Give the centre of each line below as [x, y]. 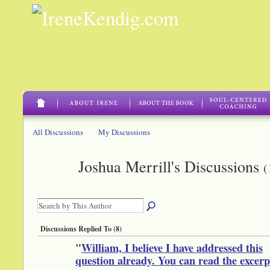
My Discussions [124, 132]
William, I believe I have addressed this [172, 248]
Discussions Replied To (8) [81, 229]
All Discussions [58, 132]
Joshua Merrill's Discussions [171, 166]
